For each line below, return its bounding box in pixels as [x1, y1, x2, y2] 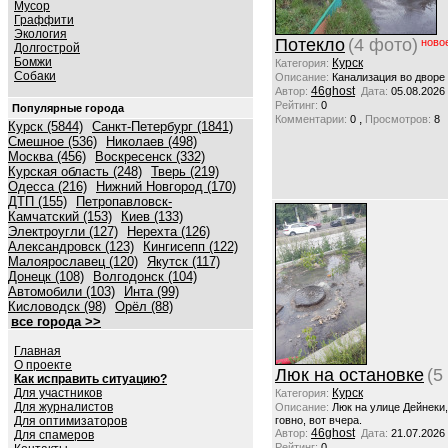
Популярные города [12, 102, 124, 114]
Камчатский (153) [8, 209, 112, 224]
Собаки [14, 69, 56, 83]
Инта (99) [124, 284, 179, 299]
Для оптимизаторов [14, 414, 127, 428]
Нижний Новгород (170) [96, 179, 236, 194]
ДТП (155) [8, 194, 67, 209]
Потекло [275, 35, 345, 55]
